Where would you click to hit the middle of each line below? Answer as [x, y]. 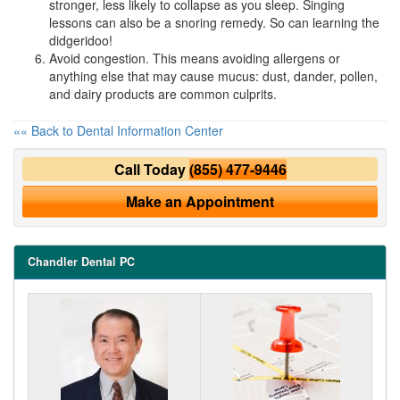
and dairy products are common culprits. [163, 93]
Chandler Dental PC [81, 261]
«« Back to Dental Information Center [118, 130]
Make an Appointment [200, 201]
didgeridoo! [81, 40]
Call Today [151, 169]
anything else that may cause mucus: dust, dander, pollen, [213, 75]
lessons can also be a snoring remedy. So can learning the [214, 22]
